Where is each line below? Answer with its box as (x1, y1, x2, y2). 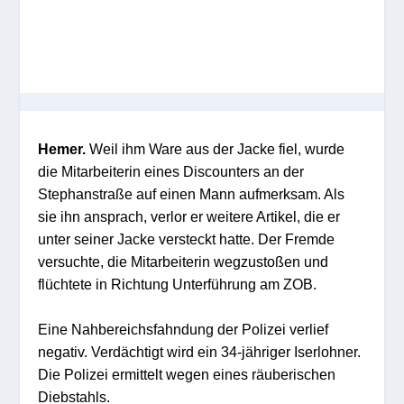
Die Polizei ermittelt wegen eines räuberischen (38, 366, 336, 383)
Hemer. (38, 140, 87, 157)
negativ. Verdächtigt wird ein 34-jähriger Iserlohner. (38, 344, 362, 361)
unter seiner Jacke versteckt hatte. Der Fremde (38, 230, 335, 247)
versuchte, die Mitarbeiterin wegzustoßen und (38, 252, 329, 270)
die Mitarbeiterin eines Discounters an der (38, 162, 305, 179)
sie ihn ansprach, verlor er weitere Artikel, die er (38, 207, 341, 225)
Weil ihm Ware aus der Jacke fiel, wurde (86, 140, 345, 157)
